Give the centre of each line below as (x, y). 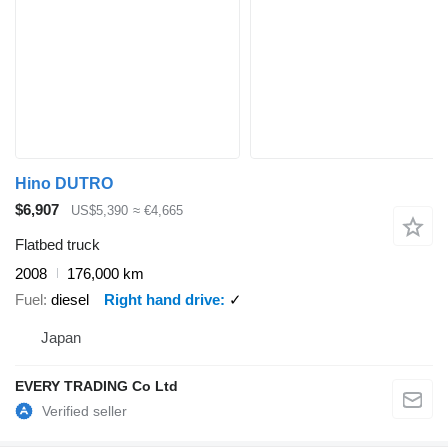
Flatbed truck (57, 244)
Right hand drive (162, 300)
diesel (70, 300)
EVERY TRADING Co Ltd (96, 385)
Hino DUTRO (64, 184)
